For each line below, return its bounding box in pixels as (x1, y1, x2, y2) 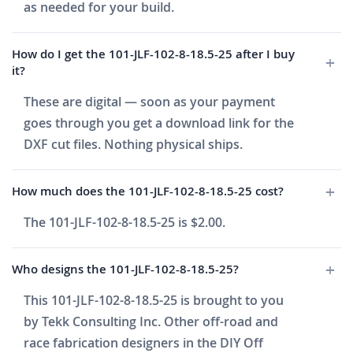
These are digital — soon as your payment (24, 93, 275, 111)
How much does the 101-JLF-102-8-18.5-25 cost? (12, 183, 284, 200)
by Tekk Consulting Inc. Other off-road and (24, 313, 278, 331)
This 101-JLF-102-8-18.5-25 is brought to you (24, 292, 284, 310)
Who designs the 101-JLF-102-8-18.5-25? (12, 261, 239, 278)
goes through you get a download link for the (24, 114, 294, 132)
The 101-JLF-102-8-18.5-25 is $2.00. (24, 214, 225, 232)
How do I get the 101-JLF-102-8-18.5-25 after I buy (12, 46, 295, 63)
